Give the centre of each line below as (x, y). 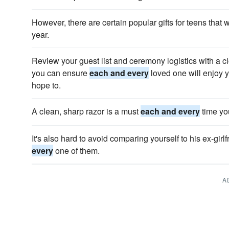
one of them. (76, 151)
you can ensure (61, 73)
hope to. (46, 85)
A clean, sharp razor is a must (86, 111)
